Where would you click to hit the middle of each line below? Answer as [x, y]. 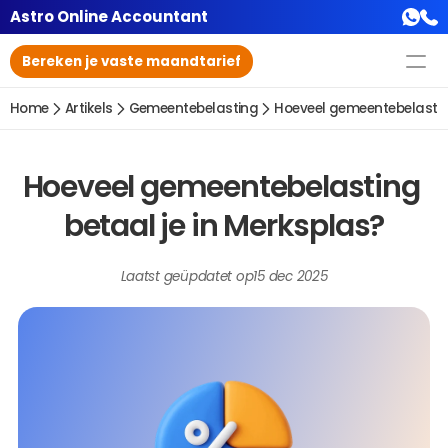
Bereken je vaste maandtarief [131, 61]
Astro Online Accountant [109, 16]
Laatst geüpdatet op [187, 276]
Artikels [88, 108]
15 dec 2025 [290, 276]
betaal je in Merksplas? [224, 226]
